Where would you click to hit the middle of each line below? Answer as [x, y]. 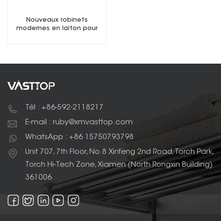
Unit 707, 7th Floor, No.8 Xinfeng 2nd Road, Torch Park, [119, 152]
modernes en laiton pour [57, 28]
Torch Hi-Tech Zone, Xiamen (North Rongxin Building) [119, 165]
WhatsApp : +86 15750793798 [79, 138]
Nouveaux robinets [57, 20]
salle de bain [57, 37]
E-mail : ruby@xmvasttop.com [79, 123]
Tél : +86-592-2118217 [64, 108]
